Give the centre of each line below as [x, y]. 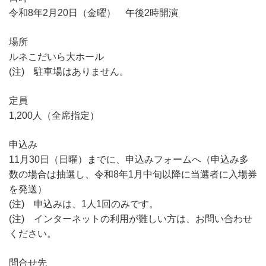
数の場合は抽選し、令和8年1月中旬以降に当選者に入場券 [133, 174]
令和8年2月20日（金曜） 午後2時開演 [94, 12]
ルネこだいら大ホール [56, 56]
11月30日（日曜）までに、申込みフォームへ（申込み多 [129, 159]
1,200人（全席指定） [54, 115]
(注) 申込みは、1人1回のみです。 [84, 204]
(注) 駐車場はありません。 [69, 71]
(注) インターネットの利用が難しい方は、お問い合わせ [131, 218]
